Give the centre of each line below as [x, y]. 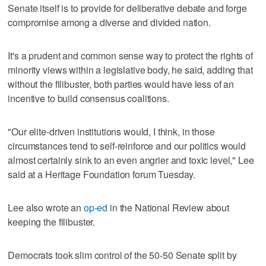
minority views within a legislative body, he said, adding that [130, 69]
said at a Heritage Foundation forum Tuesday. [102, 174]
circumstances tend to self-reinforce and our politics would [127, 145]
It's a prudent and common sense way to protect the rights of [130, 55]
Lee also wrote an [46, 207]
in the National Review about [169, 207]
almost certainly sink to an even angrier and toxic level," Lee [131, 160]
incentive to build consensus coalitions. [88, 98]
